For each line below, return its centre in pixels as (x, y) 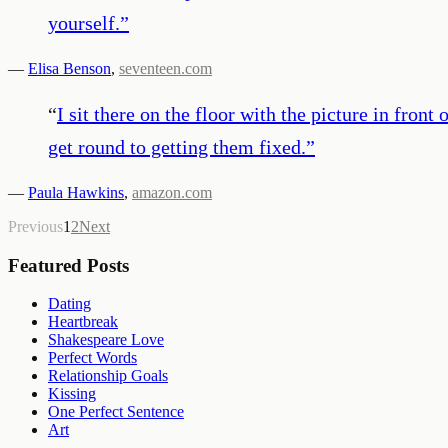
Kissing (72, 394)
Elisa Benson (69, 68)
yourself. (84, 22)
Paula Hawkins (76, 192)
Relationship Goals (108, 376)
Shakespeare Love (106, 340)
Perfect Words (92, 358)
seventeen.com (165, 68)
